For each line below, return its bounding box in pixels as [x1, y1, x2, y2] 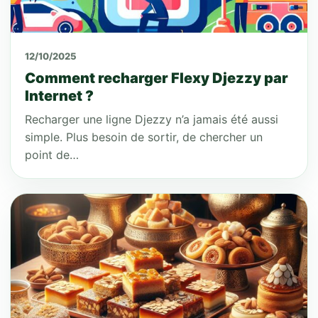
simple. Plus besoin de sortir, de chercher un [25, 130, 263, 144]
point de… [25, 148, 79, 162]
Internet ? [25, 87, 94, 104]
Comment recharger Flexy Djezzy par [25, 70, 288, 87]
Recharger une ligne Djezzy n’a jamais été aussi [25, 112, 278, 126]
